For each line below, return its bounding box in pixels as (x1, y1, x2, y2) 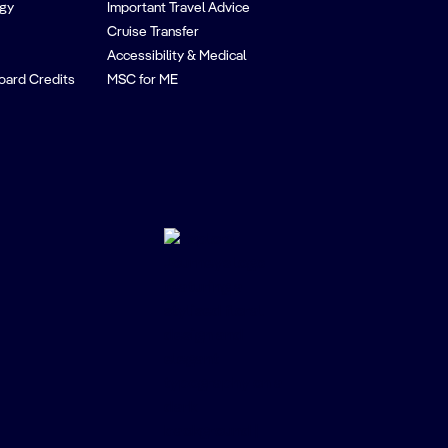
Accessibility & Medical (107, 49, 247, 63)
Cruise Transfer (107, 25, 200, 39)
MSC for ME (107, 73, 179, 87)
